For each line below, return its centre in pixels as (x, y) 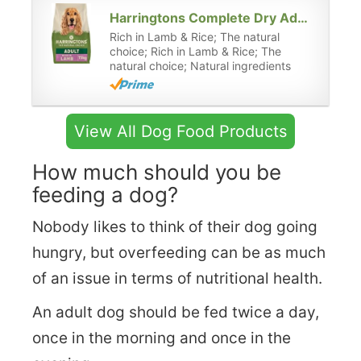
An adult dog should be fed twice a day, (176, 312)
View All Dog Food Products (180, 131)
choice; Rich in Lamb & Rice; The (195, 51)
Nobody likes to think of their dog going (175, 226)
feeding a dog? (105, 194)
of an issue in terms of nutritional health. (177, 278)
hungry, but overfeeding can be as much (179, 252)
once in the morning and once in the (162, 338)
